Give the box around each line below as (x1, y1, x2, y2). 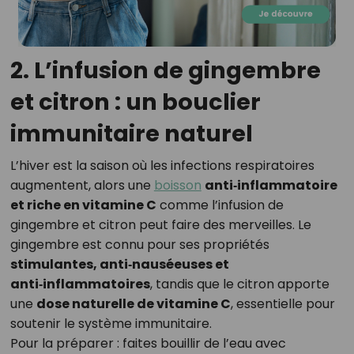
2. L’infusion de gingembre (9, 55, 321, 87)
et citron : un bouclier (9, 86, 261, 119)
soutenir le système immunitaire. (9, 314, 212, 333)
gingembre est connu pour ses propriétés (9, 235, 269, 254)
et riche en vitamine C (9, 196, 156, 215)
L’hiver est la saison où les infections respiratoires (9, 156, 314, 175)
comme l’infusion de (156, 196, 284, 215)
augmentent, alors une (9, 176, 154, 195)
